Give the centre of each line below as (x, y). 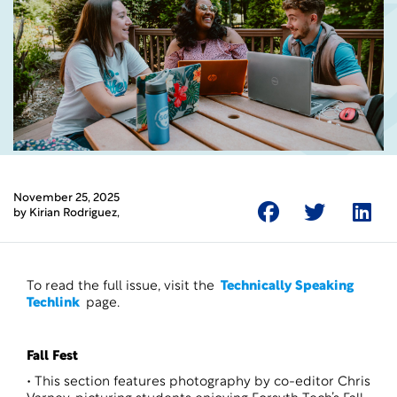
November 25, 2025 (66, 198)
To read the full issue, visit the (122, 287)
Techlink (53, 304)
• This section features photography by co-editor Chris (198, 382)
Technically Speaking (287, 287)
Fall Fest (52, 357)
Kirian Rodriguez (73, 213)
